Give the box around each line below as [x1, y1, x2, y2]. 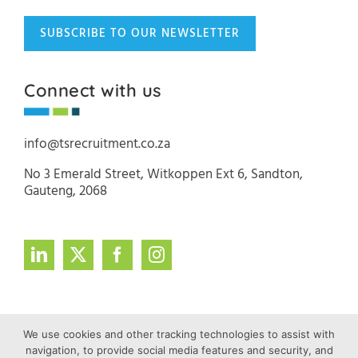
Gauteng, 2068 [24, 180, 107, 202]
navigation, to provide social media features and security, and [25, 344, 333, 356]
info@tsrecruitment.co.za [24, 133, 170, 155]
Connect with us [24, 78, 162, 101]
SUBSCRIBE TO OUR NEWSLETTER [40, 23, 240, 43]
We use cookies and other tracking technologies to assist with [23, 328, 335, 340]
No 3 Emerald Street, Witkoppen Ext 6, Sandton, [24, 163, 303, 185]
